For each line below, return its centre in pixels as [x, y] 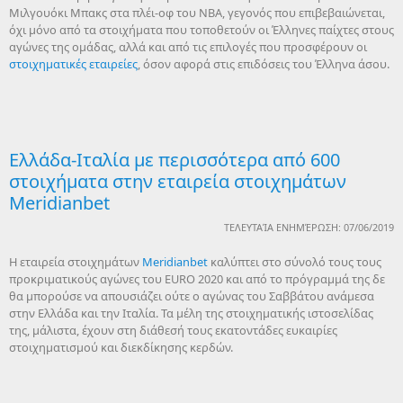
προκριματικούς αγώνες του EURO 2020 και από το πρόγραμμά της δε [197, 279]
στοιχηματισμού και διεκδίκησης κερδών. [121, 348]
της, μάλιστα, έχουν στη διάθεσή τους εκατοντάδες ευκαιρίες [173, 331]
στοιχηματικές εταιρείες [73, 64]
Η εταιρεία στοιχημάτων [76, 262]
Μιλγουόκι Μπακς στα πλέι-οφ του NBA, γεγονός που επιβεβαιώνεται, [197, 13]
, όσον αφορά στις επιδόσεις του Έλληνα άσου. [264, 64]
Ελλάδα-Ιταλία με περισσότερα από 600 [175, 160]
